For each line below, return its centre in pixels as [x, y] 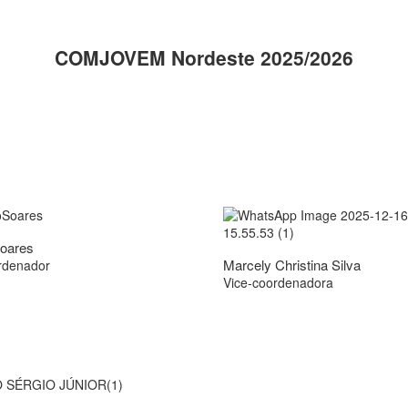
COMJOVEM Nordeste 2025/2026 [204, 58]
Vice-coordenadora [278, 283]
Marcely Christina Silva [292, 265]
